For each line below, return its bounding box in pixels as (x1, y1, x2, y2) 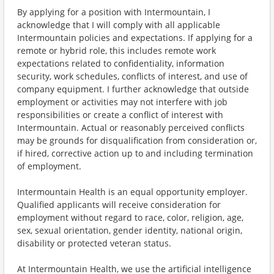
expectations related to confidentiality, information (17, 57, 224, 69)
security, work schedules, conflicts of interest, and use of (17, 70, 248, 82)
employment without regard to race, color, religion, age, (17, 212, 243, 223)
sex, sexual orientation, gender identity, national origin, (17, 224, 242, 236)
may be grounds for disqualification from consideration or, (17, 135, 257, 146)
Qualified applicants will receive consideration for (17, 199, 221, 210)
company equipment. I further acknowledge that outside (17, 83, 249, 95)
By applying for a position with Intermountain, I (17, 6, 210, 18)
